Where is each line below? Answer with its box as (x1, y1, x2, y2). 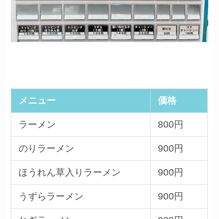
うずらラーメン (18, 191, 84, 202)
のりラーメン (18, 143, 74, 154)
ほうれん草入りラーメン (18, 167, 121, 178)
